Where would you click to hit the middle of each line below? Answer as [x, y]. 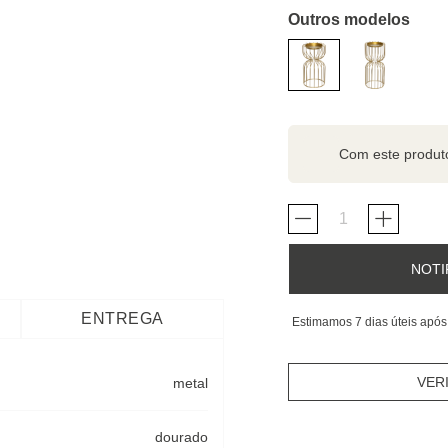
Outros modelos [349, 19]
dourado [181, 437]
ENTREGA [122, 318]
